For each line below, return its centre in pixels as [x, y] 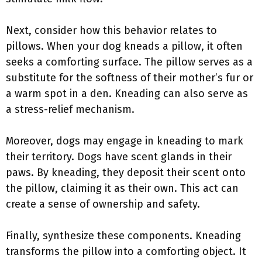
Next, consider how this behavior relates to [111, 30]
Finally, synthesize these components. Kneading [123, 236]
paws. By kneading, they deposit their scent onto [126, 173]
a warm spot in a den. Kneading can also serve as [127, 94]
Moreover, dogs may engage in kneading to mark [125, 141]
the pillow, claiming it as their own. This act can [122, 188]
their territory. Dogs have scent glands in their [119, 157]
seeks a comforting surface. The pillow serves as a [129, 62]
